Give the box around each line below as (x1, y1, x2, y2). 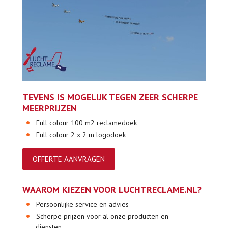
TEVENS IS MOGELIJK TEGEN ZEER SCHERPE (22, 91, 198, 103)
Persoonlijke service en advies (36, 199, 129, 209)
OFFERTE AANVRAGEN (33, 154, 105, 164)
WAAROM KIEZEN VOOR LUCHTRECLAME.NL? (22, 183, 202, 195)
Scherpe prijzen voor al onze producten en (36, 211, 169, 221)
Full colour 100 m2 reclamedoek (36, 118, 137, 127)
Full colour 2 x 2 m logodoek (36, 130, 126, 139)
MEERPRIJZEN (22, 102, 77, 114)
